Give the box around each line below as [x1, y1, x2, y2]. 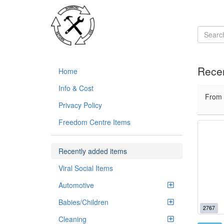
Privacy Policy [58, 100, 102, 110]
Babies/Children [58, 197, 108, 207]
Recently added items [58, 146, 127, 156]
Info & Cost [58, 83, 93, 93]
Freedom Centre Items [58, 117, 130, 127]
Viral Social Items [58, 163, 113, 173]
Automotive [58, 180, 94, 190]
